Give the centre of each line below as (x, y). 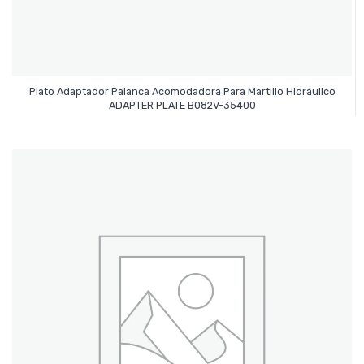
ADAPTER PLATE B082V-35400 (182, 105)
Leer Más (182, 97)
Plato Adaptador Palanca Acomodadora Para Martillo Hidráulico (182, 91)
